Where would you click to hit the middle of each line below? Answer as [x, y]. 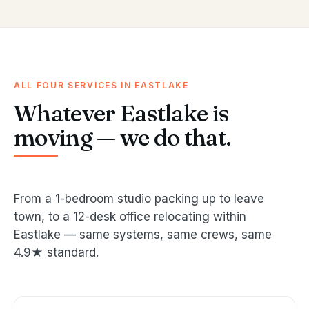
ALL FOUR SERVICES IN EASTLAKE [101, 86]
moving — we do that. [123, 138]
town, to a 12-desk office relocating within [130, 217]
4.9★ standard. [56, 253]
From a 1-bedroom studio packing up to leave [139, 199]
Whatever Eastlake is [122, 113]
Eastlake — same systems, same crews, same [143, 235]
